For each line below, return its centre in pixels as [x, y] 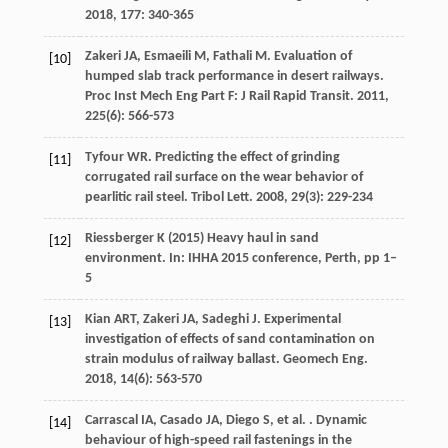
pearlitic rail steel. [137, 198]
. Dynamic [336, 421]
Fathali [232, 57]
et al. [291, 421]
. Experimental [298, 320]
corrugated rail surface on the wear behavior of [223, 178]
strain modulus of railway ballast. [183, 360]
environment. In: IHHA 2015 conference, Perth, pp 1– [240, 259]
